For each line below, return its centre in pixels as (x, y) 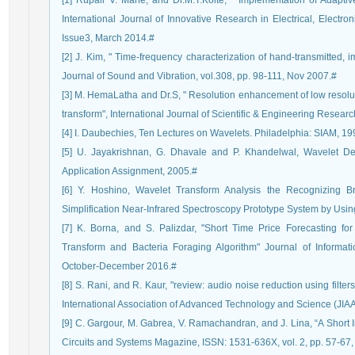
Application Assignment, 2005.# (130, 171)
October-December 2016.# (119, 266)
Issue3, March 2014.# (108, 38)
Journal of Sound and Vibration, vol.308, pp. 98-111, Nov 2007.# (199, 76)
